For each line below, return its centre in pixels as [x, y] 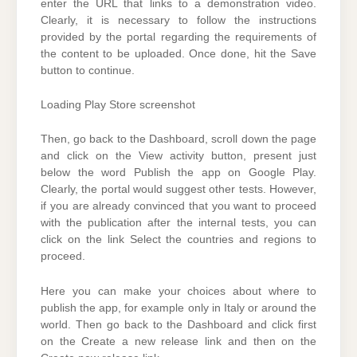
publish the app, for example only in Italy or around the [178, 308]
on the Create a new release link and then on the [178, 341]
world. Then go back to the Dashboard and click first [178, 324]
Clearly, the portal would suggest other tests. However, [178, 190]
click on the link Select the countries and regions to [178, 240]
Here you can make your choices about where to [178, 291]
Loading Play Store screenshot [118, 104]
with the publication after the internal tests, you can [178, 223]
